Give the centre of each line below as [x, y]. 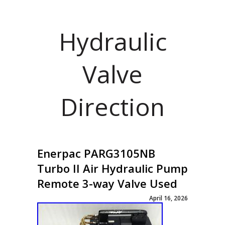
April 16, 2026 [168, 198]
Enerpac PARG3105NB [96, 153]
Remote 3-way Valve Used [107, 183]
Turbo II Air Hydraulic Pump [113, 168]
